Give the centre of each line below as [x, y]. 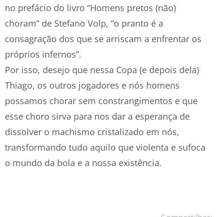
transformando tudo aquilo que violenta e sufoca [105, 147]
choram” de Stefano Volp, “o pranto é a [84, 23]
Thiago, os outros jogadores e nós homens [92, 85]
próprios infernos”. [43, 54]
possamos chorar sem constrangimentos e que [101, 101]
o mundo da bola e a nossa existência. [83, 163]
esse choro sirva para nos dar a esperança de [97, 116]
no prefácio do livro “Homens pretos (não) [90, 8]
